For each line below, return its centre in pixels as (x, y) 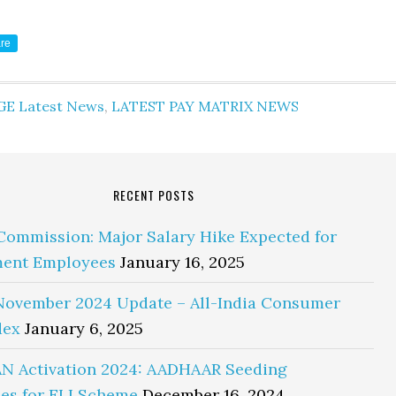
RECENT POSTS (154, 195)
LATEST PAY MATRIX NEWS (205, 106)
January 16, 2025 (183, 262)
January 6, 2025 (84, 328)
